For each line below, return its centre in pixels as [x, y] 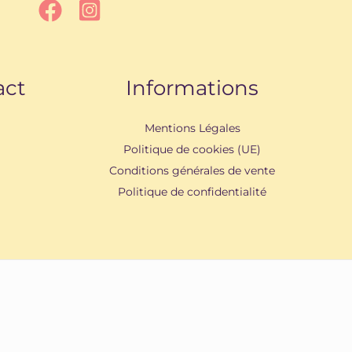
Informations [192, 88]
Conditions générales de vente [192, 171]
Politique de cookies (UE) [192, 150]
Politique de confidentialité [192, 192]
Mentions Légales [192, 128]
